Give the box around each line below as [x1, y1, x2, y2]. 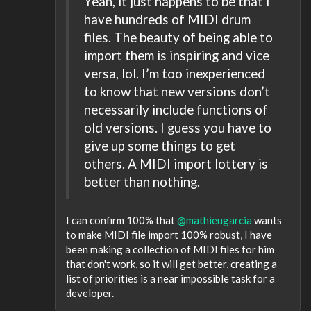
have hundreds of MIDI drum [84, 11, 251, 28]
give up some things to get [84, 137, 235, 154]
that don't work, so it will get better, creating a [66, 257, 277, 270]
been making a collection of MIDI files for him [66, 242, 274, 255]
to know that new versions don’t [84, 83, 270, 100]
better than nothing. [84, 174, 200, 190]
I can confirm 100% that [66, 213, 177, 226]
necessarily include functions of [84, 101, 268, 118]
